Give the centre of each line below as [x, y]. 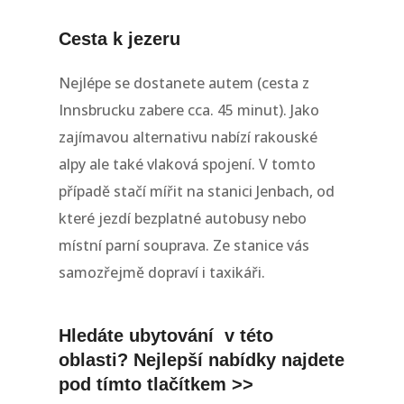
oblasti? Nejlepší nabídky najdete [201, 360]
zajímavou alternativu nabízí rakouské [188, 138]
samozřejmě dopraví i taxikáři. [161, 273]
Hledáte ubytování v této [165, 336]
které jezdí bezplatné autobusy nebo [182, 219]
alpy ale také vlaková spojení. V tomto [187, 165]
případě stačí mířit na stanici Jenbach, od [196, 192]
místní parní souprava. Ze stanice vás [184, 246]
